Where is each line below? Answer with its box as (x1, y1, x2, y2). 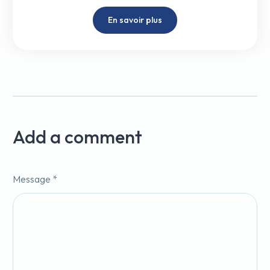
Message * (13, 172, 57, 185)
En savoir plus (108, 14, 162, 25)
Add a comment (13, 125, 142, 148)
